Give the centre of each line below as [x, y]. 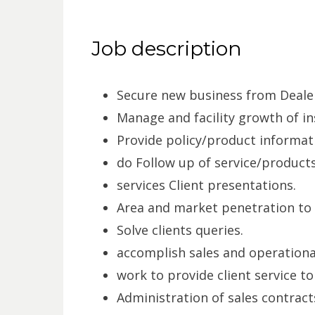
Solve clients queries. [180, 230]
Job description [166, 49]
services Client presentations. [206, 185]
